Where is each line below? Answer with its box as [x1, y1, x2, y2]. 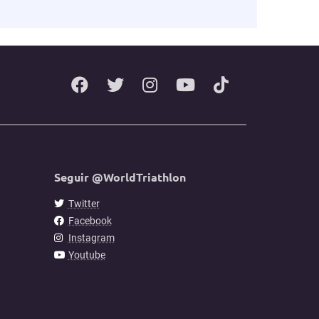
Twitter [68, 197, 100, 209]
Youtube [68, 249, 105, 261]
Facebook [68, 214, 112, 226]
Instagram [68, 231, 115, 244]
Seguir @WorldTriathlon [54, 169, 186, 184]
